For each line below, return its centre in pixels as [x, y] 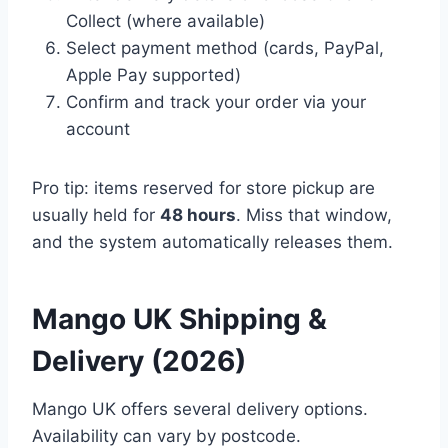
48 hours [198, 215]
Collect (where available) [165, 21]
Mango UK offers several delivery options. [200, 409]
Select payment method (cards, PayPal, [225, 48]
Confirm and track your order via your [216, 102]
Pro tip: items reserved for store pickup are [203, 188]
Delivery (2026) [139, 361]
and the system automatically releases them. [212, 242]
